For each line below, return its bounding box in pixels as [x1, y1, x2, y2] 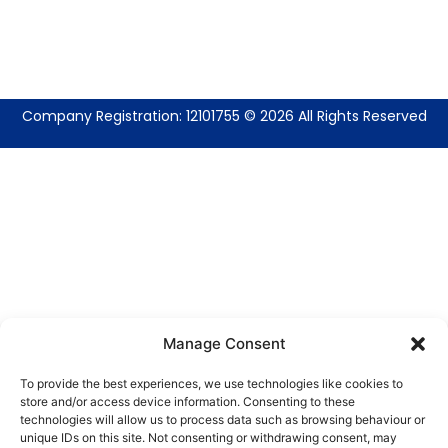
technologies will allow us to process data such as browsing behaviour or [20, 412, 425, 427]
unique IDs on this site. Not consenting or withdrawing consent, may [20, 430, 397, 445]
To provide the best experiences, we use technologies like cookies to [20, 376, 403, 391]
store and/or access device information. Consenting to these [20, 394, 355, 409]
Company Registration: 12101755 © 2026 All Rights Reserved [21, 106, 427, 127]
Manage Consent [162, 334, 286, 353]
